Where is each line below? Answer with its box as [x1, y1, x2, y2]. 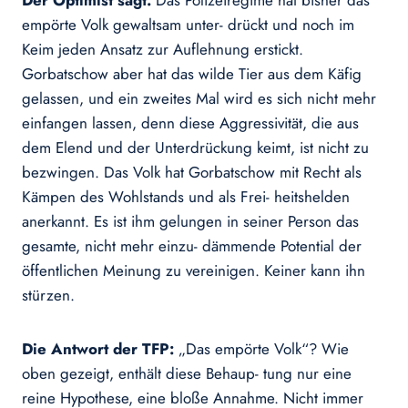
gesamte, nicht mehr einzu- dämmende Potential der [22, 235, 362, 258]
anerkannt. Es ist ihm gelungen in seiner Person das [22, 210, 359, 233]
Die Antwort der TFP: [22, 338, 178, 361]
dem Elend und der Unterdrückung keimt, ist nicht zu [22, 137, 369, 159]
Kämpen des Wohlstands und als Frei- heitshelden [22, 186, 350, 209]
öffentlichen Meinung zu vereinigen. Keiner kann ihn [22, 260, 365, 282]
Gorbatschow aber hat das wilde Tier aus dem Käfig [22, 63, 362, 86]
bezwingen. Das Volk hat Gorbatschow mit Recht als [22, 161, 362, 184]
